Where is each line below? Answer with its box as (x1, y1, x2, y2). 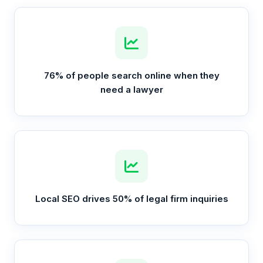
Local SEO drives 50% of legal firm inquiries (35, 193, 228, 204)
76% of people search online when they (43, 70, 220, 81)
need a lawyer (100, 84, 163, 95)
